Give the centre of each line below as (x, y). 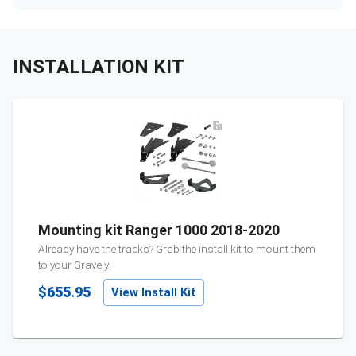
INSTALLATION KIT (99, 67)
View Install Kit (154, 293)
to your (56, 265)
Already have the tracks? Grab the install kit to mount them (177, 249)
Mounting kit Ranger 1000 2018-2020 (159, 230)
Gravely (91, 265)
